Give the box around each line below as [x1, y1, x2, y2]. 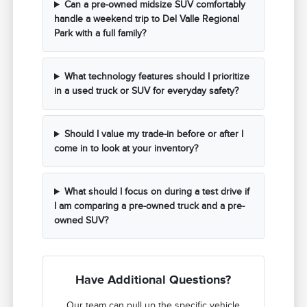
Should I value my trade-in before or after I [64, 129, 243, 140]
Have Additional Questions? [75, 273, 232, 287]
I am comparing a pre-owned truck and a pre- [54, 201, 245, 212]
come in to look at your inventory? [54, 143, 199, 154]
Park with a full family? [54, 28, 147, 39]
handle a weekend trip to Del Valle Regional [54, 14, 240, 25]
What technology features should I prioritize [64, 71, 249, 82]
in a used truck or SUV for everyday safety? [54, 86, 239, 97]
